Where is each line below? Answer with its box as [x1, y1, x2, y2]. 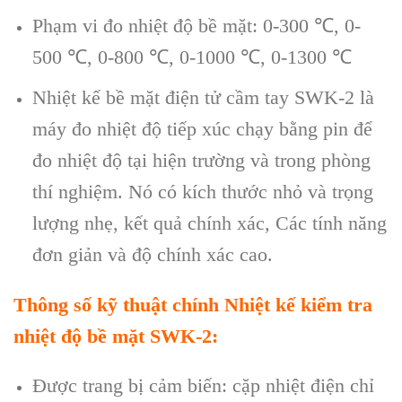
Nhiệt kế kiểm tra [224, 293, 372, 316]
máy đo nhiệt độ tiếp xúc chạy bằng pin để [31, 117, 372, 140]
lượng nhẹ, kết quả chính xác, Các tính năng [31, 211, 387, 234]
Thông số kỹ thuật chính [13, 293, 224, 316]
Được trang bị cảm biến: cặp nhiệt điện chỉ [31, 374, 374, 398]
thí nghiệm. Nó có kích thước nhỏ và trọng [31, 179, 373, 203]
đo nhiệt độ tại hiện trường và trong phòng [31, 148, 371, 171]
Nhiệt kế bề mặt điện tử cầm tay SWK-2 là [31, 85, 374, 109]
